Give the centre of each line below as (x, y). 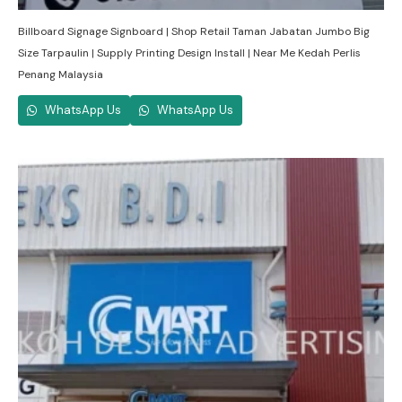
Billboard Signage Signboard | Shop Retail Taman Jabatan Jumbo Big (194, 31)
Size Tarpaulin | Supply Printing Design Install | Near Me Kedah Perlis (189, 52)
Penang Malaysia (61, 74)
